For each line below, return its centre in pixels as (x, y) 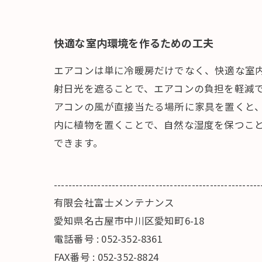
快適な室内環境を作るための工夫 (134, 43)
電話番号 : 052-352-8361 (108, 239)
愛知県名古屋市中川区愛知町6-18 (129, 220)
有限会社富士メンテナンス (114, 202)
